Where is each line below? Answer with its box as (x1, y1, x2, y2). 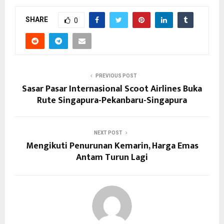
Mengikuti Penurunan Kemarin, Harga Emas (25, 138, 198, 154)
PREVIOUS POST (95, 73, 137, 79)
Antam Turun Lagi (76, 150, 148, 165)
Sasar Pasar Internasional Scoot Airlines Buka (22, 81, 202, 97)
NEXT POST (93, 130, 122, 136)
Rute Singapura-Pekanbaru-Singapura (37, 93, 187, 108)
